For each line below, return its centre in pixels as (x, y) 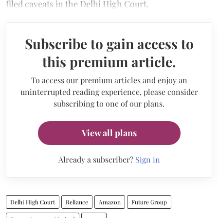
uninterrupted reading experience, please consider (109, 91)
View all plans (109, 133)
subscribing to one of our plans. (109, 103)
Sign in (147, 159)
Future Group (149, 202)
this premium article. (109, 61)
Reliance (77, 202)
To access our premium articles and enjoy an (109, 80)
